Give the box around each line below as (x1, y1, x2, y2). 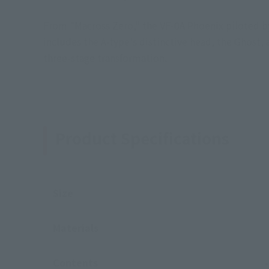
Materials (53, 220, 98, 235)
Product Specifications (55, 127, 229, 149)
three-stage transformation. (43, 50, 167, 65)
